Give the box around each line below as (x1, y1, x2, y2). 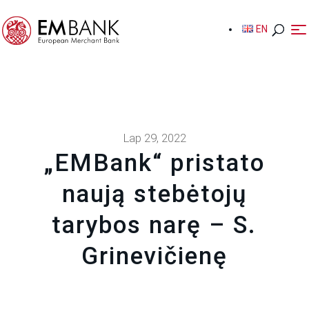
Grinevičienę (81, 241, 228, 270)
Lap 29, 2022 (122, 130, 186, 145)
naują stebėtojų (61, 179, 247, 208)
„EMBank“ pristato (43, 148, 265, 177)
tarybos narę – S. (52, 210, 257, 239)
